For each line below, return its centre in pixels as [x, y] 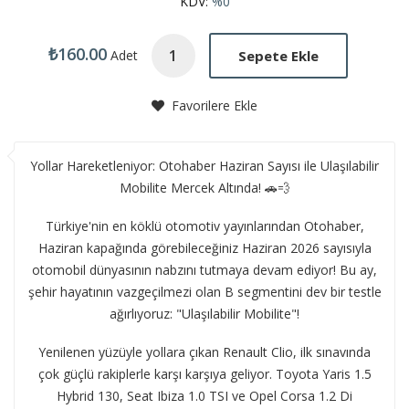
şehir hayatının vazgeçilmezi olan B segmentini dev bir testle [204, 292]
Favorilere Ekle [213, 106]
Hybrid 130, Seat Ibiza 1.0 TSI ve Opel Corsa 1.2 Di [204, 396]
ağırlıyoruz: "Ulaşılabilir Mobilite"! [204, 314]
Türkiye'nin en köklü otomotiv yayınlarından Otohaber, [204, 226]
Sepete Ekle [278, 55]
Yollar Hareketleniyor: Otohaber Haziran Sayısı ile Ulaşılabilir [204, 166]
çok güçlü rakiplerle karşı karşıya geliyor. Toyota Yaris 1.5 [204, 374]
